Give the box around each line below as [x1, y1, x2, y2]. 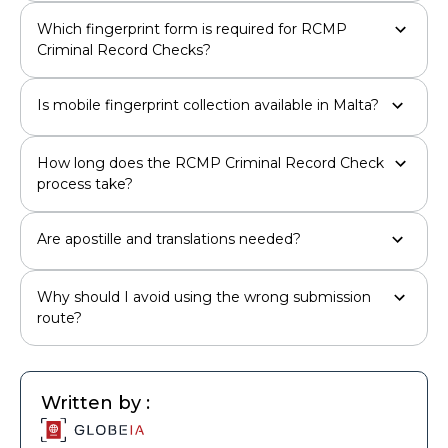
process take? [37, 174, 133, 193]
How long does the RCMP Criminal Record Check [37, 153, 384, 172]
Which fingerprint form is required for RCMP [37, 19, 347, 38]
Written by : [41, 391, 150, 414]
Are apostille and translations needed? [37, 229, 301, 248]
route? [37, 308, 82, 327]
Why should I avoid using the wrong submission [37, 287, 371, 306]
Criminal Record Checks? [37, 40, 211, 59]
